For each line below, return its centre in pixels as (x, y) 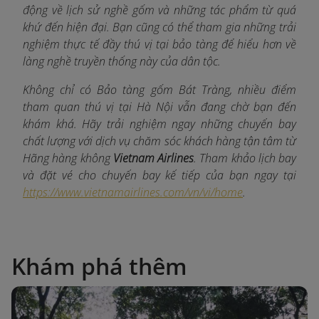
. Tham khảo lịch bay (245, 158)
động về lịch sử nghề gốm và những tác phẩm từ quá (159, 10)
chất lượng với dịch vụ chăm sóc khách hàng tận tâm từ (159, 141)
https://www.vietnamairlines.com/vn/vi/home (133, 192)
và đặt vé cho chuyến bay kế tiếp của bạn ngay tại (159, 175)
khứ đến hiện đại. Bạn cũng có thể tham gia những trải (159, 27)
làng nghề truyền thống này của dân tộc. (122, 61)
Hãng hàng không (68, 158)
